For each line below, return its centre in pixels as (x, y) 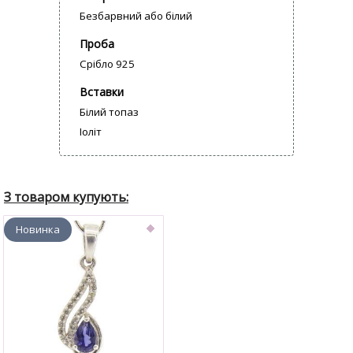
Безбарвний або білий (136, 16)
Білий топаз (109, 112)
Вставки (102, 92)
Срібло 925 (107, 64)
